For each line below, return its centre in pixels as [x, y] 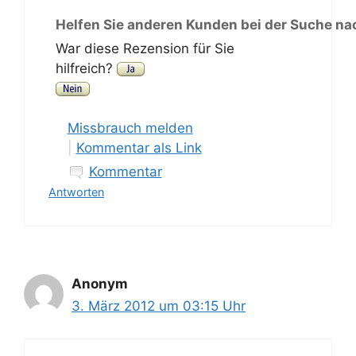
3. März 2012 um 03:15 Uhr [159, 306]
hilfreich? [86, 68]
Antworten [76, 192]
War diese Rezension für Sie [145, 48]
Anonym [100, 284]
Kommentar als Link [139, 148]
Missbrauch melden [130, 128]
